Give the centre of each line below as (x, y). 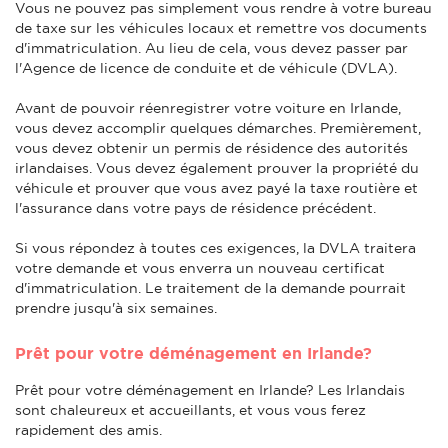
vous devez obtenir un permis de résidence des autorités (211, 147)
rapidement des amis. (88, 429)
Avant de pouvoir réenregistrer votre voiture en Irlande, (208, 107)
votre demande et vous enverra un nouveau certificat (200, 267)
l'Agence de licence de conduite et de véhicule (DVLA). (206, 67)
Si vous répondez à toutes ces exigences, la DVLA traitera (215, 247)
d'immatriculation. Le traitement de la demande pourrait (210, 287)
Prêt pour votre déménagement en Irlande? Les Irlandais (210, 389)
